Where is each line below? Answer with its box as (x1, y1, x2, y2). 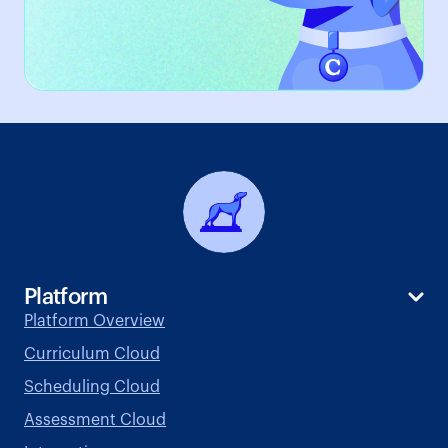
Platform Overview (24, 312, 165, 329)
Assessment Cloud (24, 411, 166, 428)
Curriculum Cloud (24, 345, 160, 362)
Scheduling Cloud (24, 378, 160, 395)
